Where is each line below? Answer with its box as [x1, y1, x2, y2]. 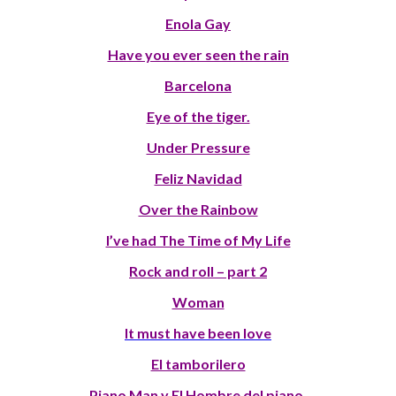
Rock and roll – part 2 [129, 262, 267, 279]
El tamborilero [150, 354, 246, 372]
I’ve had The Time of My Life [105, 231, 291, 248]
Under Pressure [146, 138, 250, 156]
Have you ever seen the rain [107, 45, 289, 63]
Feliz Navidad [154, 169, 242, 187]
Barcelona [164, 76, 232, 94]
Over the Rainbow [138, 200, 258, 217]
